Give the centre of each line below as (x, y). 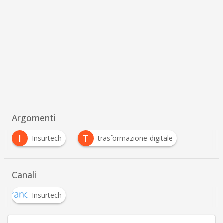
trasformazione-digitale (135, 138)
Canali (24, 175)
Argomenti (34, 118)
